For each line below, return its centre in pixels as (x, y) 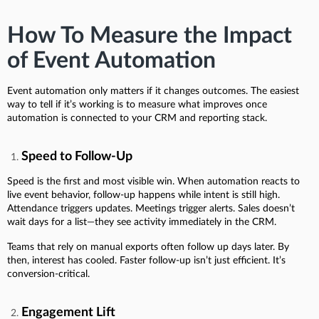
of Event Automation (111, 61)
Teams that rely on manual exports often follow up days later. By (148, 247)
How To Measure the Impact (150, 36)
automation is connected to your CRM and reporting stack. (137, 119)
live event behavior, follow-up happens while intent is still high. (143, 195)
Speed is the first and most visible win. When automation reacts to (153, 182)
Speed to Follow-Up (77, 157)
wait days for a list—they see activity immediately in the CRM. (142, 223)
